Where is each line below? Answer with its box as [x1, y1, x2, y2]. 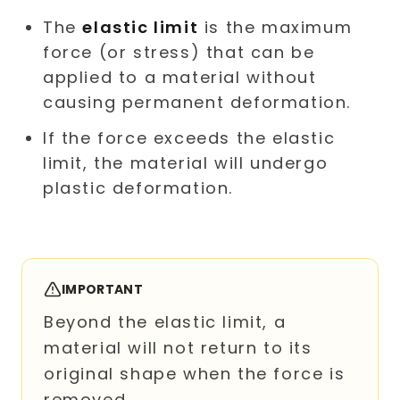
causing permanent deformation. [43, 91, 352, 113]
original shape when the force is [44, 362, 346, 385]
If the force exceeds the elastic [43, 127, 336, 149]
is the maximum [198, 16, 353, 38]
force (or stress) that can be [43, 41, 315, 63]
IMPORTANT [62, 280, 144, 298]
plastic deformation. [43, 177, 234, 199]
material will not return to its [44, 337, 312, 359]
